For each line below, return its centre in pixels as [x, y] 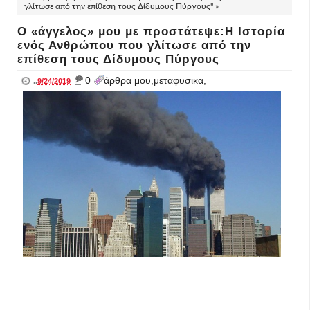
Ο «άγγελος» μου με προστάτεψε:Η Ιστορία [151, 31]
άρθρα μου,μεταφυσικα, [155, 80]
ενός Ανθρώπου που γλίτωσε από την [134, 45]
